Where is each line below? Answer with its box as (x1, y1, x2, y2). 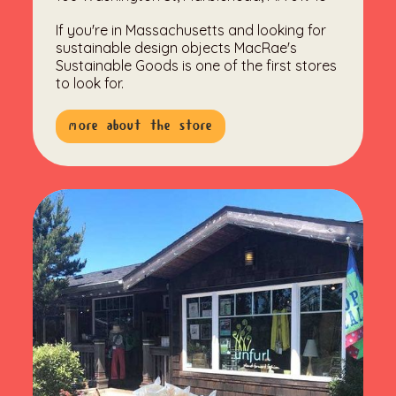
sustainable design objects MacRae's (56, 39, 298, 57)
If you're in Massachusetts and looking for (56, 21, 327, 40)
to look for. (56, 74, 125, 93)
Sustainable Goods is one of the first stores (56, 57, 338, 75)
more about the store (69, 118, 213, 135)
